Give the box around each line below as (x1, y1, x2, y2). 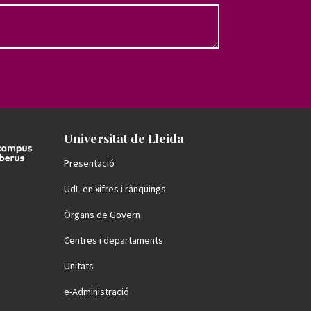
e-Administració (64, 285, 129, 298)
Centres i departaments (64, 234, 163, 246)
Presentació (64, 157, 115, 169)
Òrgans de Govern (64, 208, 140, 221)
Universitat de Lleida (64, 130, 184, 146)
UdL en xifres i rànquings (64, 183, 166, 195)
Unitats (64, 260, 94, 272)
